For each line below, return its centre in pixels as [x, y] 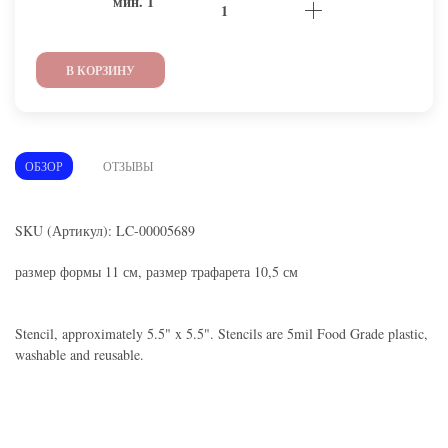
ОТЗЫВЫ [128, 165]
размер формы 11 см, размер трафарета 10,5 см [156, 271]
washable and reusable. [79, 354]
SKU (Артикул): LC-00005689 [105, 230]
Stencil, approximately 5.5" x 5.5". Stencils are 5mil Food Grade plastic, [221, 333]
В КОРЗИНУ [100, 69]
